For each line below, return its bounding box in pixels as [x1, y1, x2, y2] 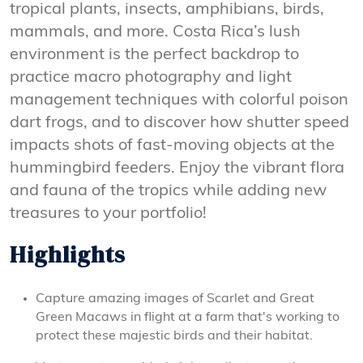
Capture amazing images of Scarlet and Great [36, 292, 314, 305]
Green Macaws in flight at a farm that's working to [36, 310, 340, 324]
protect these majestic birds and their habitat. [36, 329, 313, 343]
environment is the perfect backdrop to [10, 46, 299, 63]
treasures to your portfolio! [10, 205, 207, 222]
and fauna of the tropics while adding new [10, 182, 327, 199]
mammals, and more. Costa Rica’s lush [10, 23, 301, 41]
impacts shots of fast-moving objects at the [10, 137, 335, 154]
